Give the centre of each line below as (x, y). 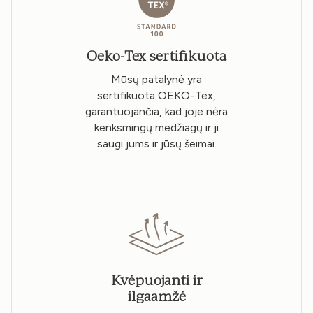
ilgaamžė (156, 297)
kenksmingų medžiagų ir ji (156, 127)
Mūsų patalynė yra (156, 79)
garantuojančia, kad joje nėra (156, 111)
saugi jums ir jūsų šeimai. (156, 143)
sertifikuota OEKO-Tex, (156, 95)
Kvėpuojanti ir (156, 281)
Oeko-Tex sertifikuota (156, 56)
